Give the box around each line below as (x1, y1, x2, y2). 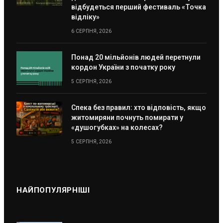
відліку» (71, 12, 100, 21)
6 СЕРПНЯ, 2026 (71, 28, 112, 34)
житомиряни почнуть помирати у (71, 113, 183, 121)
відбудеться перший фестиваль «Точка (71, 2, 206, 11)
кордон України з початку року (71, 63, 175, 71)
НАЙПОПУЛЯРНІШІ (16, 185, 90, 195)
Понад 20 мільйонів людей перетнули (71, 53, 201, 61)
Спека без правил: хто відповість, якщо (71, 103, 206, 111)
